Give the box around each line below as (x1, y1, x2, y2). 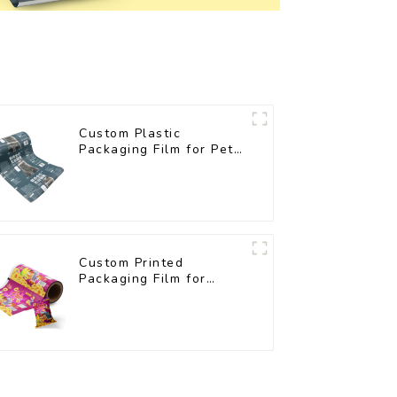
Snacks (79, 286, 128, 304)
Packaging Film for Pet (79, 141, 234, 159)
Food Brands (79, 157, 165, 175)
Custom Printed (79, 254, 184, 272)
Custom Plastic (79, 125, 182, 143)
